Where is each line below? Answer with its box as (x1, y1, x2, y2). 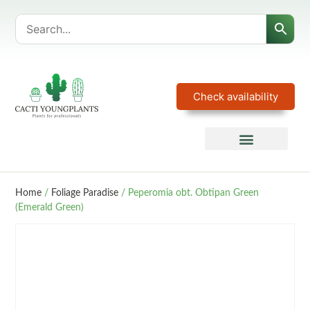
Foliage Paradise (51, 188, 119, 198)
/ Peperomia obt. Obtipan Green (118, 188, 259, 198)
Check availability (192, 89, 278, 103)
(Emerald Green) (15, 202, 84, 212)
